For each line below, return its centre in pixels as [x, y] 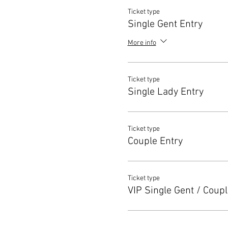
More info [142, 43]
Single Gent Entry [165, 25]
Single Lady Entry [165, 92]
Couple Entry [155, 142]
